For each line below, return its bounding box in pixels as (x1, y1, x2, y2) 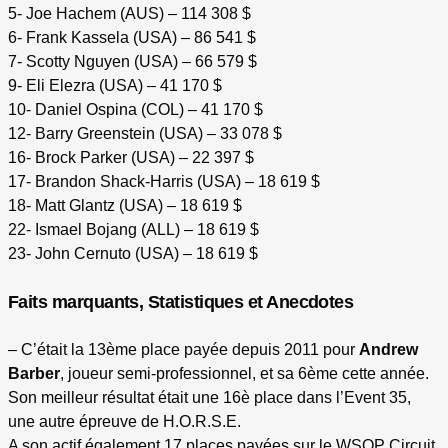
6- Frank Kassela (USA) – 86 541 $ (8, 29, 256, 47)
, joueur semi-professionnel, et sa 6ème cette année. (60, 365, 429, 383)
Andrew (359, 341, 418, 359)
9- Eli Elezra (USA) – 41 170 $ (8, 77, 222, 95)
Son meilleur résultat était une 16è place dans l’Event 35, (8, 389, 411, 407)
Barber (8, 365, 60, 383)
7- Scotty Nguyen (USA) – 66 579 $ (8, 53, 257, 71)
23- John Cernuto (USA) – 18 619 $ (8, 245, 258, 263)
